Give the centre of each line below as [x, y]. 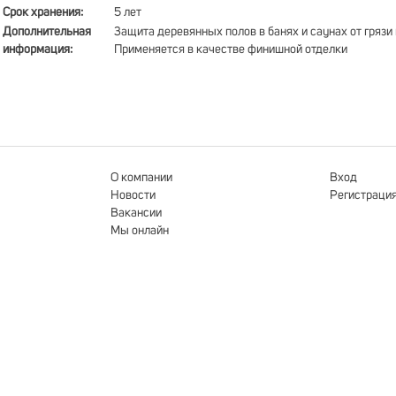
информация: [38, 49]
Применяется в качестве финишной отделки [231, 49]
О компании [141, 178]
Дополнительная [47, 32]
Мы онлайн [140, 231]
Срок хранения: [43, 12]
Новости [133, 195]
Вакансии [136, 213]
